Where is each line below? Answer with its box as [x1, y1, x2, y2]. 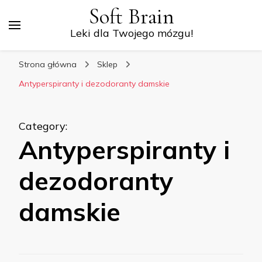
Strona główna [19, 59, 77, 70]
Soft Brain [89, 4, 174, 30]
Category [19, 119, 65, 133]
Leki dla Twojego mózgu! [70, 26, 193, 40]
